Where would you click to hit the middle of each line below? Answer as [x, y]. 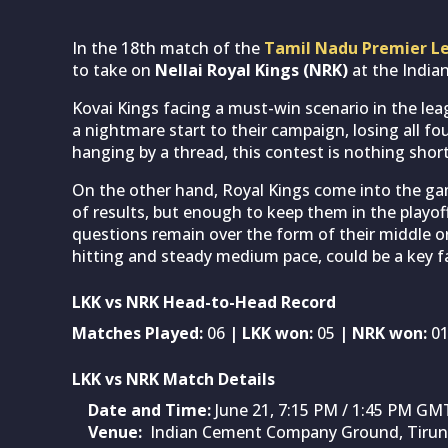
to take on [111, 69]
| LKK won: [269, 332]
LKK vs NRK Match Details [173, 378]
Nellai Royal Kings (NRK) [249, 69]
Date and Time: [149, 409]
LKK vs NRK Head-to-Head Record [204, 301]
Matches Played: [137, 332]
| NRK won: [381, 332]
